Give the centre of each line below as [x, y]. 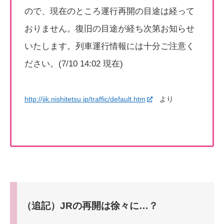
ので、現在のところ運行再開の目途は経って [109, 11]
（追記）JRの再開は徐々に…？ [90, 205]
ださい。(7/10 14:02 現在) [73, 63]
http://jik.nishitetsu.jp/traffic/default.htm [85, 99]
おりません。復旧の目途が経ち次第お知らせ [109, 28]
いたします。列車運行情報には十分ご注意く [109, 46]
